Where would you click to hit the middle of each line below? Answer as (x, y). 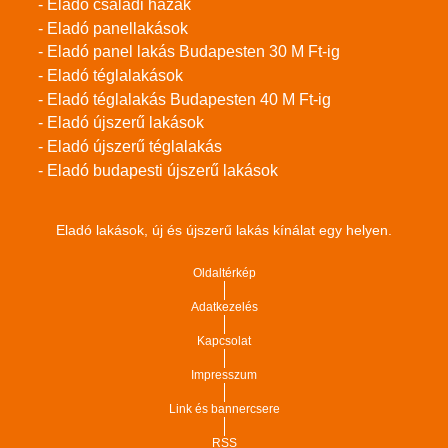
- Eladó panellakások (113, 28)
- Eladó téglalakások (110, 76)
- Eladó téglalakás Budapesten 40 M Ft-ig (184, 99)
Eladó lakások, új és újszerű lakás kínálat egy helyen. (224, 230)
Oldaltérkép (224, 272)
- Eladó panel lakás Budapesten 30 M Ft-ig (189, 52)
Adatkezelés (224, 306)
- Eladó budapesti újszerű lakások (158, 170)
